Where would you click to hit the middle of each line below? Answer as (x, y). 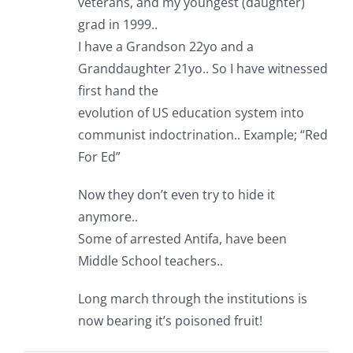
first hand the (118, 91)
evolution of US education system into (191, 113)
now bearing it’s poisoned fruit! (170, 321)
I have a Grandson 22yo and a (165, 47)
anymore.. (108, 217)
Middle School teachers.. (150, 261)
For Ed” (99, 157)
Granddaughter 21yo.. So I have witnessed (203, 69)
